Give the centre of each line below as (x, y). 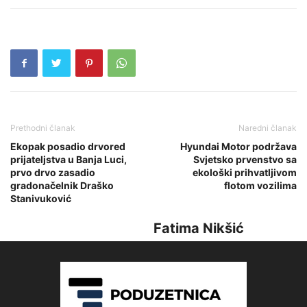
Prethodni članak (43, 127)
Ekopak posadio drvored (68, 146)
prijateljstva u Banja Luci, (69, 159)
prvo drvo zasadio (53, 172)
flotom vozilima (260, 185)
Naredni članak (268, 127)
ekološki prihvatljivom (245, 172)
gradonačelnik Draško (62, 185)
